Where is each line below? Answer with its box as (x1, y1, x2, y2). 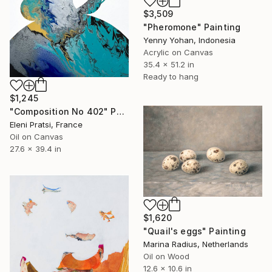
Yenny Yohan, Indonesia (143, 35, 236, 46)
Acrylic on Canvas (143, 47, 213, 58)
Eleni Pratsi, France (10, 119, 83, 129)
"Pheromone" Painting (143, 22, 241, 33)
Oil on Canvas (10, 131, 63, 141)
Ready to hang (143, 72, 199, 82)
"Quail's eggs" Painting (143, 225, 246, 236)
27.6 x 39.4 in (10, 143, 61, 154)
